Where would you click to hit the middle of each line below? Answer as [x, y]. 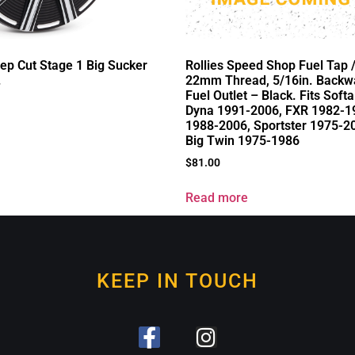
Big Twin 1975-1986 [242, 141]
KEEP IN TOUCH [177, 281]
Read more [217, 198]
